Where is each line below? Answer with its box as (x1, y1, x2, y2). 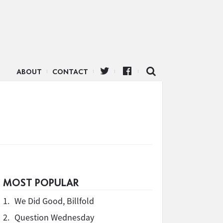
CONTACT (52, 67, 88, 76)
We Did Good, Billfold (14, 195, 94, 207)
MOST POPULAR (3, 176, 79, 189)
